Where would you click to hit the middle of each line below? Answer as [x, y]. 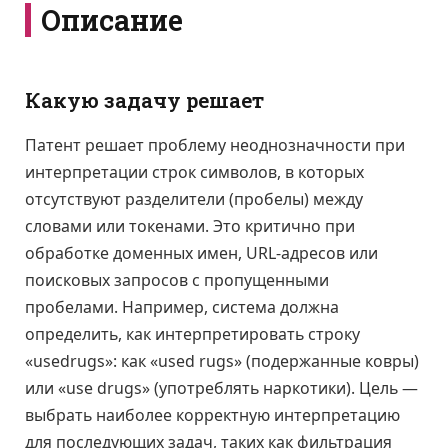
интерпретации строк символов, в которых [194, 171]
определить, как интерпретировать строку [192, 333]
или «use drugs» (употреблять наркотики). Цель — [221, 387]
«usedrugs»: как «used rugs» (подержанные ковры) [222, 360]
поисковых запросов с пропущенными [177, 279]
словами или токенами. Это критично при [190, 225]
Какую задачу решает [144, 101]
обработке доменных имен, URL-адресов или [201, 252]
